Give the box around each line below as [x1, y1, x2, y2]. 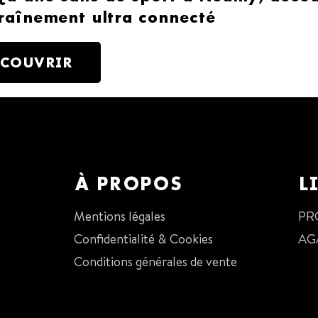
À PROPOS [73, 172, 182, 194]
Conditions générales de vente [73, 252, 237, 270]
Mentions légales [73, 207, 165, 225]
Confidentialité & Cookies [73, 229, 213, 248]
